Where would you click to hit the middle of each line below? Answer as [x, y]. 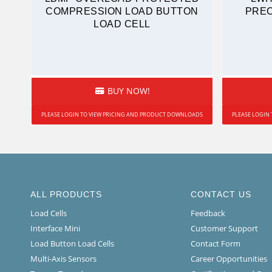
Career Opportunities [229, 259]
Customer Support [224, 229]
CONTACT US [221, 195]
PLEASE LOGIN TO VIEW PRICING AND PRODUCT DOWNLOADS [122, 114]
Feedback [208, 213]
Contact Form [215, 244]
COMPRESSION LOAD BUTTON [122, 11]
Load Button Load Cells [72, 244]
